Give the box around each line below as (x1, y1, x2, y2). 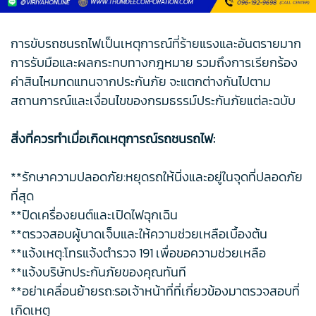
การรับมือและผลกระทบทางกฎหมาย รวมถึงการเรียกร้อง (11, 53, 298, 73)
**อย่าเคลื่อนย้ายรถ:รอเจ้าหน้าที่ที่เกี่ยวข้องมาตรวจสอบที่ (11, 281, 300, 301)
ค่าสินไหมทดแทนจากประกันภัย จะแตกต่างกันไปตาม (11, 72, 271, 92)
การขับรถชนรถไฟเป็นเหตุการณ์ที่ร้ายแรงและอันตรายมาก (11, 34, 301, 54)
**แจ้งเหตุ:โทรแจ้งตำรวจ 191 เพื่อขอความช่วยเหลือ (11, 243, 266, 263)
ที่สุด (11, 186, 34, 206)
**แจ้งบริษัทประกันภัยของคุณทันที (11, 262, 186, 282)
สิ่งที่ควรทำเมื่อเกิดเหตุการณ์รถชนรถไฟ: (11, 129, 215, 149)
